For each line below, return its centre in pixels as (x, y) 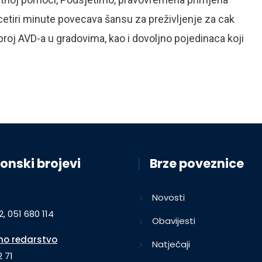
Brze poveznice (197, 164)
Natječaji (171, 244)
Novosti (168, 198)
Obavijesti (174, 221)
